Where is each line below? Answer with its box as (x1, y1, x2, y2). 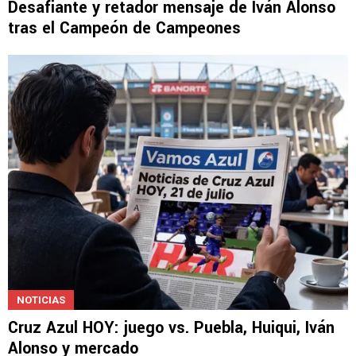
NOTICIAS (17, 293, 65, 306)
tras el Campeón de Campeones (8, 17, 241, 41)
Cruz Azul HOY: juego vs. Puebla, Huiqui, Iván (8, 315, 335, 339)
